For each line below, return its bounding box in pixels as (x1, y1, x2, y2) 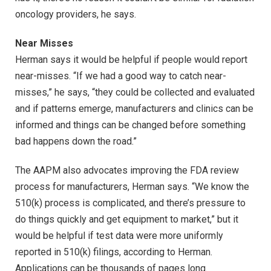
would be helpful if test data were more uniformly (15, 229, 223, 241)
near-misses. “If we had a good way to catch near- (15, 70, 226, 82)
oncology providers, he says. (15, 8, 136, 21)
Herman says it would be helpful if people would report (15, 53, 247, 65)
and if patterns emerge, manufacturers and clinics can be (15, 102, 253, 114)
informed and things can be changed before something (15, 119, 246, 131)
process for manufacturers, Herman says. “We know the (15, 180, 249, 192)
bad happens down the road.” (15, 135, 137, 147)
